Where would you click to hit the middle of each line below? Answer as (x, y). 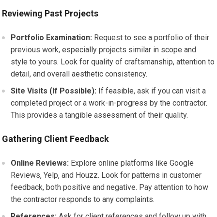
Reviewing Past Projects (50, 13)
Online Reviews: (40, 163)
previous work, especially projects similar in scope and (104, 50)
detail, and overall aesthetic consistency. (79, 74)
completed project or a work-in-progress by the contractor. (109, 103)
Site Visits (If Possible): (54, 91)
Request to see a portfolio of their (151, 38)
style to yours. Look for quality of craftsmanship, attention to (113, 62)
